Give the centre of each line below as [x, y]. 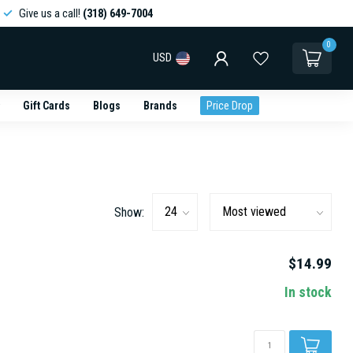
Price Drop [229, 106]
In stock [308, 292]
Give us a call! [50, 13]
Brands [160, 106]
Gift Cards [46, 106]
